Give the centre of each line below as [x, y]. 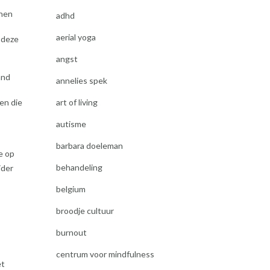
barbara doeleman [89, 146]
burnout [71, 232]
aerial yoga [76, 37]
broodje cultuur [85, 211]
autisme [71, 124]
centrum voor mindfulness [105, 254]
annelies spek [81, 80]
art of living [77, 102]
